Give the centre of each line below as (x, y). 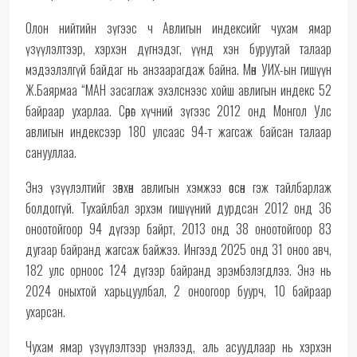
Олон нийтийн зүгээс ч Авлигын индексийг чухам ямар (178, 28)
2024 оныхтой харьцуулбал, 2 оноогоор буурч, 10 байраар (178, 291)
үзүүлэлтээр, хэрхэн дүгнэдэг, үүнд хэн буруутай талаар (178, 49)
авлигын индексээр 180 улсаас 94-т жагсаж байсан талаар (178, 132)
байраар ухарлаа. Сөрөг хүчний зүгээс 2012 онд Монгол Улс (178, 111)
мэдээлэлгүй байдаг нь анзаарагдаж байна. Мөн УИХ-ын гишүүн (178, 70)
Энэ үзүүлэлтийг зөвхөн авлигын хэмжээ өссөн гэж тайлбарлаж (178, 188)
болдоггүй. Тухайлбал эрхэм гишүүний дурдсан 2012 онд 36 (178, 208)
